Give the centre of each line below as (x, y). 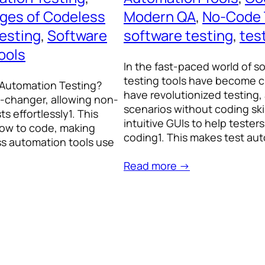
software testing (178, 35)
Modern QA (160, 17)
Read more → (157, 166)
